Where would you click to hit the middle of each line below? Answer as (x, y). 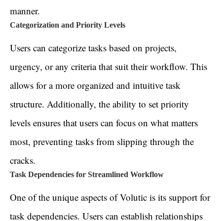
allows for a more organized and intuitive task (95, 85)
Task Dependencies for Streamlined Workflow (87, 175)
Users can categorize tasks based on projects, (93, 48)
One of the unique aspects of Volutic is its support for (110, 197)
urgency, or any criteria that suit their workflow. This (109, 67)
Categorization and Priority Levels (68, 25)
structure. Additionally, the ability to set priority (99, 104)
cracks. (23, 160)
